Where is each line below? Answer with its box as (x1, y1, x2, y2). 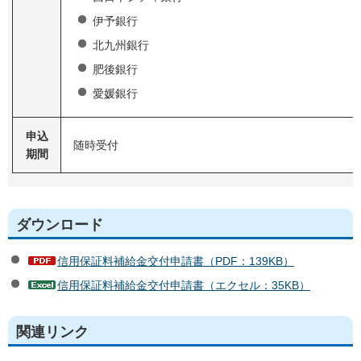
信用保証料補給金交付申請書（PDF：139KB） (57, 255, 294, 268)
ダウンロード (16, 216, 103, 233)
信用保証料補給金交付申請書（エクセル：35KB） (57, 279, 310, 293)
